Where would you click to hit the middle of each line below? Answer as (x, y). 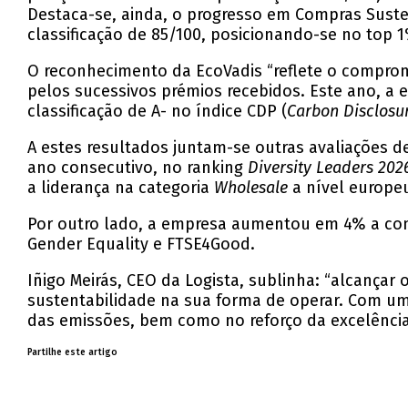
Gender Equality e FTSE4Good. (142, 245)
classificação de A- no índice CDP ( (158, 112)
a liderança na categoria (121, 188)
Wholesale (251, 188)
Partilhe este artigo (73, 353)
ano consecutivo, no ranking (138, 168)
